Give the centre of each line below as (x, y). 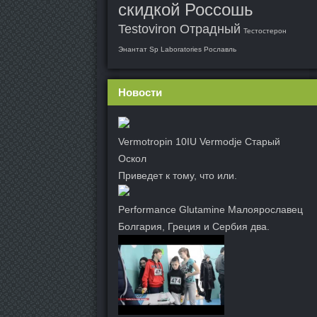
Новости (140, 92)
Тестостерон (265, 31)
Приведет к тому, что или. (178, 175)
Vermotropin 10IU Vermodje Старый (199, 142)
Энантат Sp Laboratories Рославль (177, 49)
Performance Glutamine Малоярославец (211, 209)
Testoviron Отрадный (179, 29)
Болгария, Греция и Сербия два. (194, 226)
